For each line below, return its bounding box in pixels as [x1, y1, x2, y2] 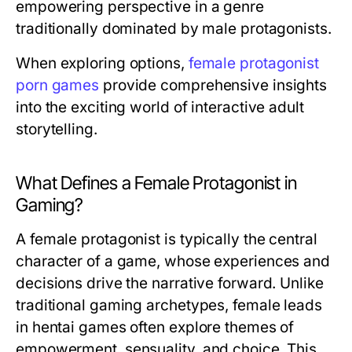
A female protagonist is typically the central [16, 230, 317, 248]
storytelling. [16, 120, 97, 138]
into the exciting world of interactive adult [16, 98, 304, 116]
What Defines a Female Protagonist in [16, 172, 297, 194]
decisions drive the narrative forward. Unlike [16, 274, 324, 292]
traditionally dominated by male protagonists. [16, 20, 332, 38]
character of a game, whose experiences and [16, 252, 331, 270]
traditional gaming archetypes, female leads [16, 296, 322, 314]
